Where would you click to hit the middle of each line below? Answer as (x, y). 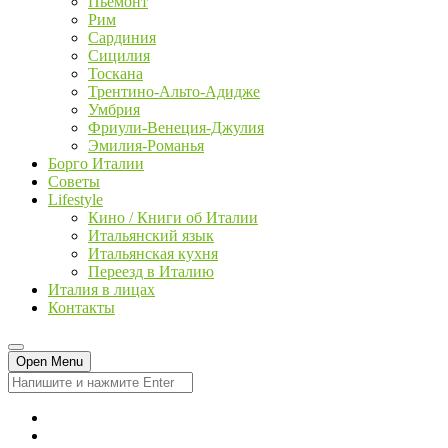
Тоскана (115, 73)
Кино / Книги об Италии (173, 217)
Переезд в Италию (151, 271)
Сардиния (122, 37)
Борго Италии (96, 163)
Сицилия (119, 55)
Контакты (81, 307)
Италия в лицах (101, 289)
